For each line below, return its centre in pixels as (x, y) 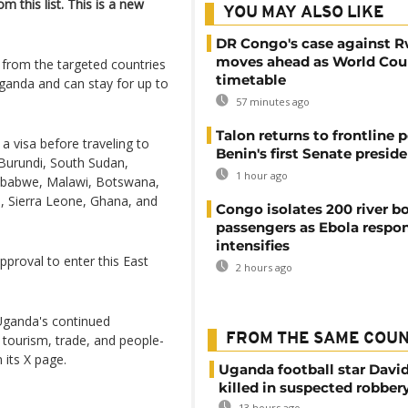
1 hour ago (260, 175)
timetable (251, 80)
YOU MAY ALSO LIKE (304, 13)
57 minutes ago (271, 102)
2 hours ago (263, 267)
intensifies (253, 245)
